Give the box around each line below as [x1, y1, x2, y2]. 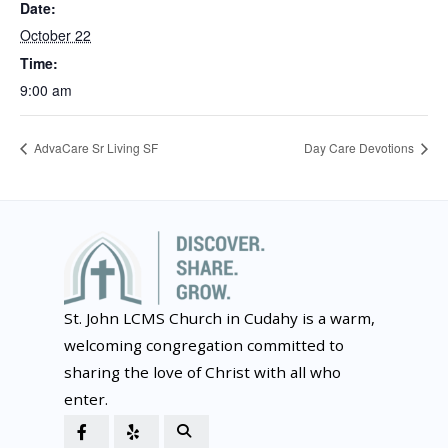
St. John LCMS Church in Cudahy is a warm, [64, 308, 375, 329]
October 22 [20, 25, 91, 45]
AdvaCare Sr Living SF [31, 139, 158, 157]
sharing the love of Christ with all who [64, 362, 341, 383]
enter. [64, 389, 108, 410]
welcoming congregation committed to [64, 335, 344, 356]
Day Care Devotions [304, 139, 417, 157]
